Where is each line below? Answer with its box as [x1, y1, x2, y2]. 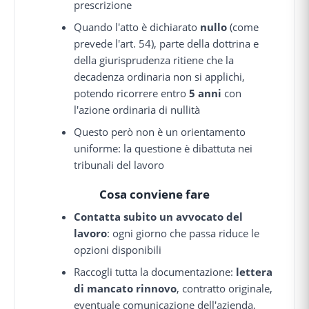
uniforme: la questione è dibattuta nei [74, 141, 253, 155]
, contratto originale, [177, 281, 273, 296]
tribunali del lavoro [74, 157, 165, 172]
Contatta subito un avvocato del [74, 210, 243, 224]
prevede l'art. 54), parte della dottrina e [74, 36, 259, 50]
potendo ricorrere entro [74, 86, 190, 100]
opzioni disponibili [74, 243, 162, 257]
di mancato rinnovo [74, 281, 177, 296]
